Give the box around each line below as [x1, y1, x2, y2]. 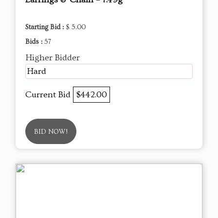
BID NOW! [34, 127, 68, 136]
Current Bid [25, 89, 73, 100]
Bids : [25, 37, 44, 46]
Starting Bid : [25, 23, 66, 31]
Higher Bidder [25, 52, 80, 63]
